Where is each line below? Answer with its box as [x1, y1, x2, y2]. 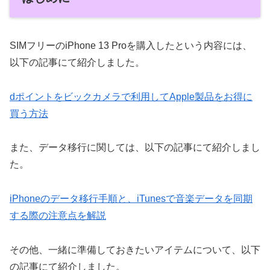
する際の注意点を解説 [10, 210, 106, 221]
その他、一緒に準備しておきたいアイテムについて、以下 [10, 245, 260, 256]
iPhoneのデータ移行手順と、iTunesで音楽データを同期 [10, 193, 253, 204]
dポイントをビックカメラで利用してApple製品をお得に [10, 91, 253, 102]
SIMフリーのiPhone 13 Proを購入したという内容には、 [10, 40, 252, 51]
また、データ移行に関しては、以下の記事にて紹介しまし [10, 142, 260, 153]
